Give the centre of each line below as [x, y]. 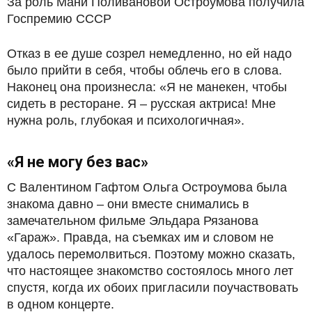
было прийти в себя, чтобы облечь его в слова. [145, 70]
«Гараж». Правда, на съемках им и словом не [140, 237]
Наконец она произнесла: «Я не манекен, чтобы [147, 87]
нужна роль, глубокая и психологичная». [126, 120]
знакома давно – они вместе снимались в [128, 204]
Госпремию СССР [59, 18]
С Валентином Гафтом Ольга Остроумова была [147, 187]
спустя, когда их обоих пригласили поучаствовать [153, 287]
